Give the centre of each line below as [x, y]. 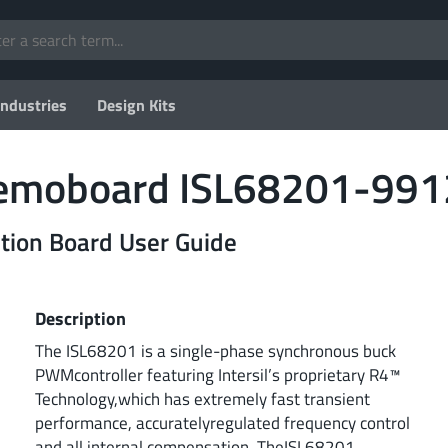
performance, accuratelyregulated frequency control [222, 422]
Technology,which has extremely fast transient [202, 398]
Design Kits [136, 105]
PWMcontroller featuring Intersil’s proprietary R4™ [218, 374]
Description [80, 317]
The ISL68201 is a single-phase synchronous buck [215, 350]
